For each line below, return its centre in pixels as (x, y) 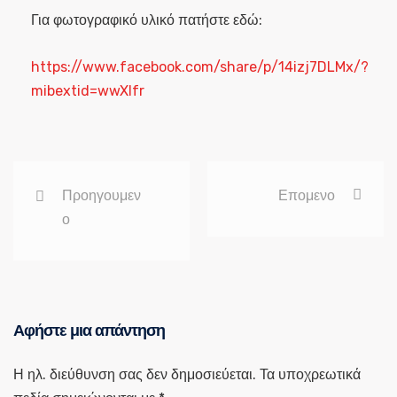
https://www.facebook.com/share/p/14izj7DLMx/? (200, 67)
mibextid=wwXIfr (88, 91)
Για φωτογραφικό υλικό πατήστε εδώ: (147, 20)
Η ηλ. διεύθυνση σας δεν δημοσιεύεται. (135, 374)
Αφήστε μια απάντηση (89, 331)
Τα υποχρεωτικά (310, 374)
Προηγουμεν (101, 195)
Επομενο (307, 195)
